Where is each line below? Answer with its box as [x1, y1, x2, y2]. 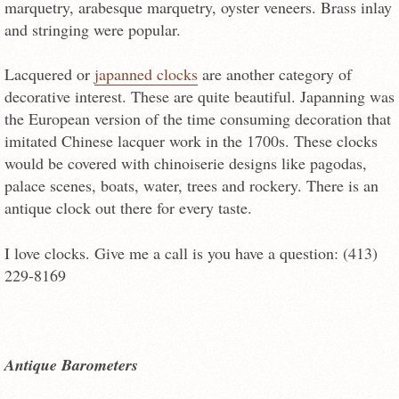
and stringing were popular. [4, 19, 181, 41]
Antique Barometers [4, 354, 138, 377]
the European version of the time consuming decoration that [4, 108, 391, 130]
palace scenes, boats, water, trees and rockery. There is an [4, 175, 379, 197]
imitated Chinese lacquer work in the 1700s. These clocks [4, 130, 378, 152]
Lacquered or [4, 63, 94, 85]
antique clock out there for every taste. [4, 197, 252, 219]
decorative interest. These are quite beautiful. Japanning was [4, 85, 395, 108]
